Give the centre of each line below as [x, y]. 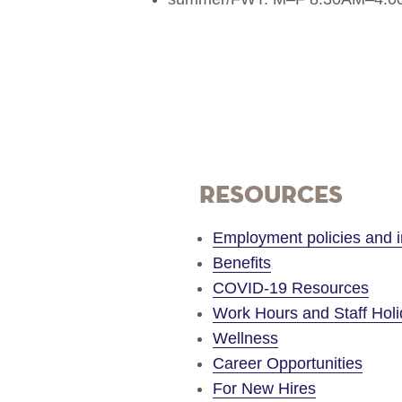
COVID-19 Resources [291, 288]
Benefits [242, 262]
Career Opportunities [288, 363]
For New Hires [264, 388]
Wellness [245, 338]
